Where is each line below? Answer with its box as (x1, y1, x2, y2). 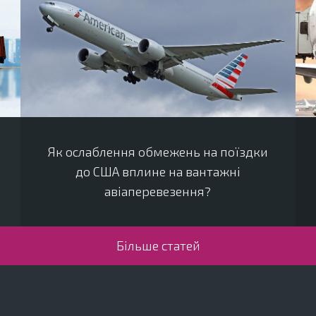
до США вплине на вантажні (75, 164, 241, 180)
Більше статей (116, 238, 200, 254)
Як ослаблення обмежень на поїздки (47, 144, 269, 160)
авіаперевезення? (104, 183, 212, 200)
